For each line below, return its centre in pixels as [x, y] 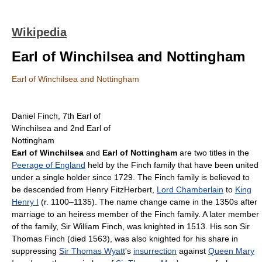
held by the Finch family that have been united [172, 165]
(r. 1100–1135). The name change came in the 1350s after [148, 202]
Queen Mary [231, 251]
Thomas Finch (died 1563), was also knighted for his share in [125, 239]
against [192, 251]
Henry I [25, 202]
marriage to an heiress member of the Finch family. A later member [135, 214]
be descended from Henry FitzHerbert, [84, 189]
